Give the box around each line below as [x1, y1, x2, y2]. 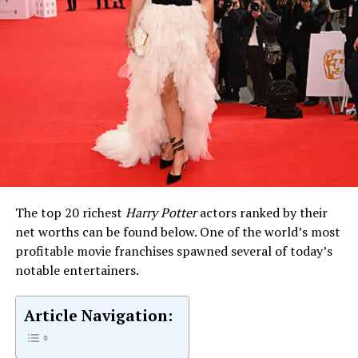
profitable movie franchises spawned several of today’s [14, 241, 332, 260]
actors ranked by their [196, 203, 328, 221]
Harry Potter [125, 203, 197, 221]
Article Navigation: [23, 304, 173, 325]
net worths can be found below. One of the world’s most [14, 222, 340, 241]
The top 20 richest [14, 203, 125, 221]
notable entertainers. [14, 261, 139, 279]
